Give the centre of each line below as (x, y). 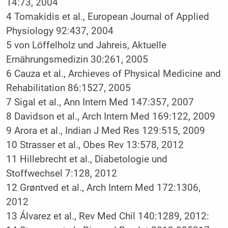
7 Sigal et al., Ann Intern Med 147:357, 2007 (100, 102)
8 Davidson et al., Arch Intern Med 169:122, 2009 (110, 116)
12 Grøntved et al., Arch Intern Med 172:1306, (103, 188)
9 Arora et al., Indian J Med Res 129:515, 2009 (105, 131)
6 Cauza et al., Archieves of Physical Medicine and (113, 74)
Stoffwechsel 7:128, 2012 (61, 173)
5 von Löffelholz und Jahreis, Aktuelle (86, 45)
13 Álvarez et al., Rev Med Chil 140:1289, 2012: (107, 216)
